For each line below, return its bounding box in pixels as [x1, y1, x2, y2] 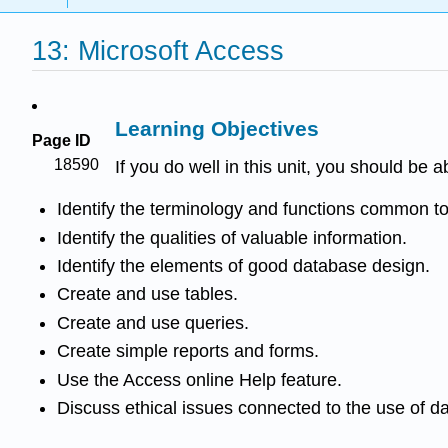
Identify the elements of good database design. [56, 255, 430, 276]
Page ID [32, 132, 91, 149]
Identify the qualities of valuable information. [56, 227, 407, 248]
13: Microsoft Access [32, 35, 284, 67]
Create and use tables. [56, 284, 238, 305]
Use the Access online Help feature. [56, 369, 342, 390]
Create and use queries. [56, 312, 249, 333]
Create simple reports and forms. [56, 341, 319, 362]
